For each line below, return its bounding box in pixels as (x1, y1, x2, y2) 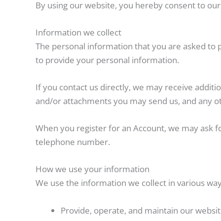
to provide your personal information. (36, 54, 179, 66)
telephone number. (36, 136, 110, 148)
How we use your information (36, 163, 149, 175)
